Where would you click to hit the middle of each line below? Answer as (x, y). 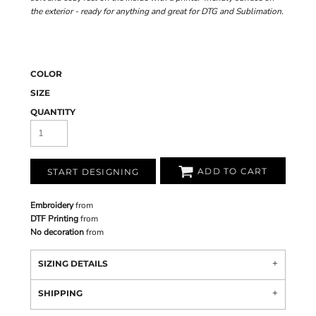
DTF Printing (54, 219)
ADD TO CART (233, 171)
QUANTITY (53, 112)
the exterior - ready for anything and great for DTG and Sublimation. (157, 11)
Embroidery (52, 205)
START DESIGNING (93, 172)
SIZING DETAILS (73, 263)
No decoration (57, 232)
